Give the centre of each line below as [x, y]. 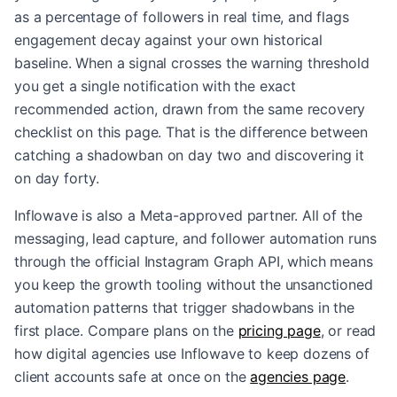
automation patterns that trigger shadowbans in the [184, 307]
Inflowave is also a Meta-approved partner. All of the [188, 215]
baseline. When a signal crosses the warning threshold [192, 63]
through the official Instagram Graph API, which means [194, 261]
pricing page [279, 331]
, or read [348, 331]
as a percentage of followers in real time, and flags [182, 17]
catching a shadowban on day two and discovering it [189, 155]
